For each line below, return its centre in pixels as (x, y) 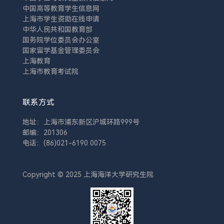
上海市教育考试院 (50, 71)
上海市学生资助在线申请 (61, 19)
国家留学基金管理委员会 (61, 50)
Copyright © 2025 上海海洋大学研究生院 (88, 174)
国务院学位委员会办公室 (61, 40)
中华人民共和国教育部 (57, 29)
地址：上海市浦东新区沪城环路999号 (81, 122)
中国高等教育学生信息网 (61, 8)
